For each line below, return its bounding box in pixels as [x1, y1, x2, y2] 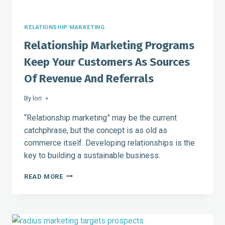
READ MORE [24, 172, 63, 180]
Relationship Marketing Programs [24, 38, 194, 52]
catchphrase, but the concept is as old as [24, 125, 167, 135]
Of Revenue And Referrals [24, 71, 154, 85]
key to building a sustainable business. [24, 150, 162, 160]
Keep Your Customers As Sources [24, 55, 190, 69]
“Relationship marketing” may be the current [24, 113, 177, 123]
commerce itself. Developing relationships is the [24, 138, 195, 148]
